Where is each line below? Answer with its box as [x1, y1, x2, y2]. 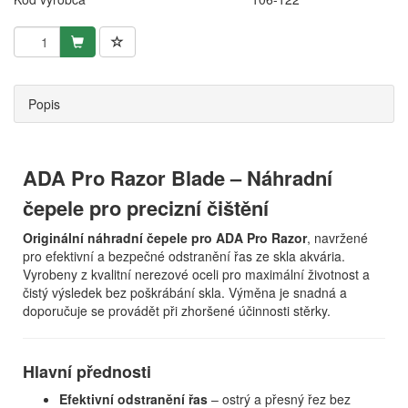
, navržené [307, 229, 368, 247]
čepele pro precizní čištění [23, 193, 269, 222]
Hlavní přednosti [23, 360, 151, 383]
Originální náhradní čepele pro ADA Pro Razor [23, 229, 307, 247]
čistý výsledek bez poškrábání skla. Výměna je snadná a [23, 283, 347, 301]
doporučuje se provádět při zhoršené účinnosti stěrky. [23, 301, 331, 320]
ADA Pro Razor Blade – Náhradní [23, 163, 332, 192]
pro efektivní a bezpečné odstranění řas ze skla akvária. [23, 247, 345, 265]
